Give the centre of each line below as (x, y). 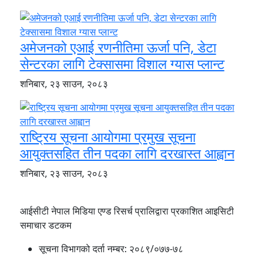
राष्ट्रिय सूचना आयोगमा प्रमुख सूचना (108, 136)
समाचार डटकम (45, 225)
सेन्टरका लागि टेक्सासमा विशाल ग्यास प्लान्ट (122, 63)
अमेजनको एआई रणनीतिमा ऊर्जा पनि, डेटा (118, 47)
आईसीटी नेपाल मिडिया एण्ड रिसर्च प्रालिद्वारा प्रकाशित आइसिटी (127, 211)
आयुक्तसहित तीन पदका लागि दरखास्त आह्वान (127, 153)
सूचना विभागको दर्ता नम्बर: (84, 248)
